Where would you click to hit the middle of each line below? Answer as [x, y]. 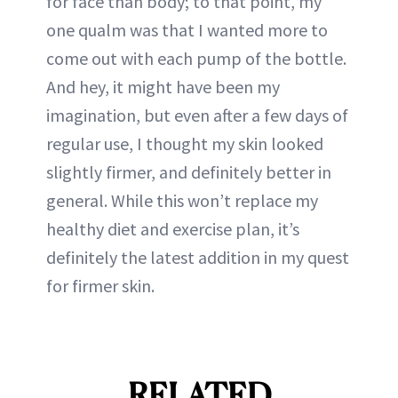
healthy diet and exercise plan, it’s [173, 229]
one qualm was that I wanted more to [187, 30]
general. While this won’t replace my [182, 200]
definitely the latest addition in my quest [198, 257]
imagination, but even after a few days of [197, 115]
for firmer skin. [100, 286]
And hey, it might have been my [163, 87]
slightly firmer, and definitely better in [189, 172]
